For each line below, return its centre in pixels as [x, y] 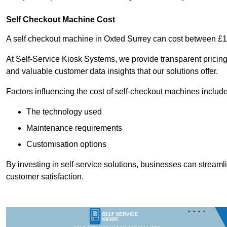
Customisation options [66, 144]
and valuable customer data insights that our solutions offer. [112, 71]
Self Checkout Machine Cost [61, 20]
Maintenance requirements [74, 128]
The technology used [64, 112]
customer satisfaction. [45, 177]
